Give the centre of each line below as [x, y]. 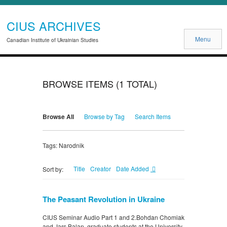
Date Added [133, 169]
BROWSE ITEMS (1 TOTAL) [100, 84]
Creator [101, 169]
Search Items [153, 117]
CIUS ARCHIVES [54, 26]
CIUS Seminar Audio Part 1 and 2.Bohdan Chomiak [113, 217]
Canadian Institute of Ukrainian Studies [53, 40]
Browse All [58, 117]
